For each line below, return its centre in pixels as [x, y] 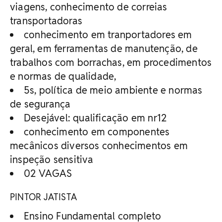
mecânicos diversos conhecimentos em [99, 145]
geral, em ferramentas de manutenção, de [104, 48]
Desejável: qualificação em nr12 [95, 118]
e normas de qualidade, [63, 76]
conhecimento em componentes [97, 132]
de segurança [40, 104]
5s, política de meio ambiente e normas [113, 90]
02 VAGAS [48, 173]
